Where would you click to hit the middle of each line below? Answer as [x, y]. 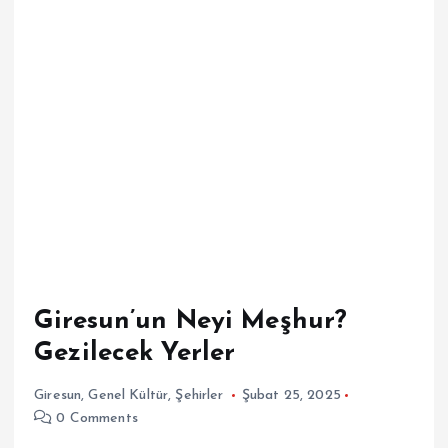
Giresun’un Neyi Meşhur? [191, 321]
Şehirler [199, 395]
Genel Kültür [128, 395]
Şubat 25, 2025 [291, 395]
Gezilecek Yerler [135, 353]
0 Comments [95, 418]
